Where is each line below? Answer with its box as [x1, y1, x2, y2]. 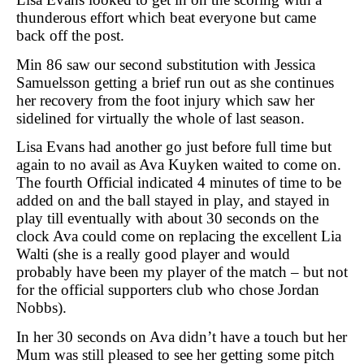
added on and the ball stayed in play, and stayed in [16, 192, 330, 210]
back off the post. [16, 27, 124, 45]
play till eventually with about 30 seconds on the [16, 210, 318, 227]
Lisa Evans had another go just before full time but [16, 138, 331, 156]
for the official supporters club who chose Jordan [16, 281, 319, 299]
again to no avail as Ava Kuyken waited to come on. [16, 156, 341, 174]
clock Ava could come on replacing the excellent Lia [16, 227, 341, 245]
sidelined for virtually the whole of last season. [16, 109, 305, 127]
